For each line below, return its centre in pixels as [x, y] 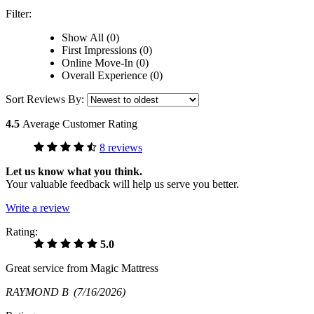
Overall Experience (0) [112, 76]
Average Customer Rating [80, 124]
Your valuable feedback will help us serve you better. [122, 184]
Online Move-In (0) [105, 63]
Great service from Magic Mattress [82, 268]
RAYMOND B [40, 292]
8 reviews [121, 148]
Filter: [19, 14]
